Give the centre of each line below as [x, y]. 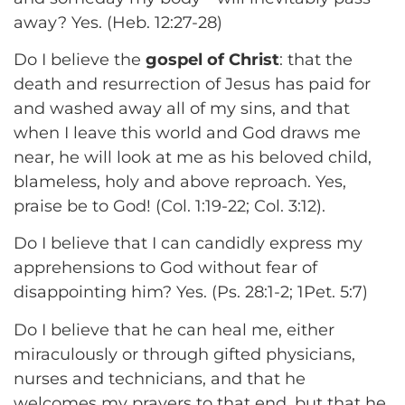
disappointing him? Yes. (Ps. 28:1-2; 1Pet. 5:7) [191, 292]
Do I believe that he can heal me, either [174, 330]
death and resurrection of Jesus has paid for [192, 85]
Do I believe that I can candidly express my [188, 244]
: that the [316, 60]
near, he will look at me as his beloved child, [193, 158]
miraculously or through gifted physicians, [184, 354]
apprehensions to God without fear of [165, 268]
